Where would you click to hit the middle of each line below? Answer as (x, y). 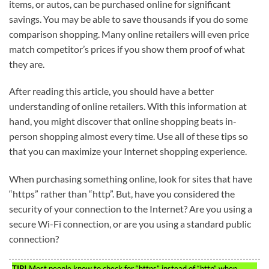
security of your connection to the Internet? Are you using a (131, 209)
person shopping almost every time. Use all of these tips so (128, 136)
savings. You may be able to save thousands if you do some (128, 19)
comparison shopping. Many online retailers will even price (129, 34)
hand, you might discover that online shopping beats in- (123, 121)
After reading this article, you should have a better (111, 91)
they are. (27, 64)
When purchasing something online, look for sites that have (131, 179)
